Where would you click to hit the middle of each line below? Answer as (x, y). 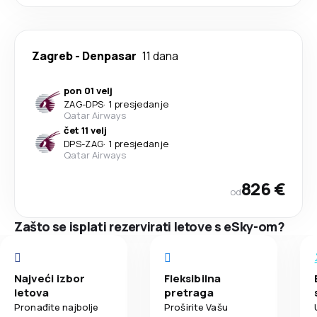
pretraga (189, 293)
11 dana (160, 56)
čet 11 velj (85, 130)
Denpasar (109, 56)
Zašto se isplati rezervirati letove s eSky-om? (150, 226)
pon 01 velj (88, 91)
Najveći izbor (50, 278)
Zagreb (52, 56)
